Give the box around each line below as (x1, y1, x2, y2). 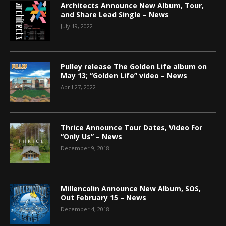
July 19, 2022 (61, 22, 93, 30)
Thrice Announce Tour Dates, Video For (61, 122, 202, 132)
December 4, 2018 (61, 205, 109, 213)
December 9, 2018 (61, 144, 109, 152)
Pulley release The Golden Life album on (61, 61, 207, 71)
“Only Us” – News (61, 131, 122, 141)
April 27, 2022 (61, 83, 96, 91)
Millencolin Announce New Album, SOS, (61, 183, 201, 193)
